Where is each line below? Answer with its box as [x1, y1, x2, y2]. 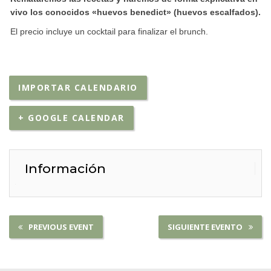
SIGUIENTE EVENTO [168, 221, 243, 232]
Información [25, 160, 106, 176]
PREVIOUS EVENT [28, 221, 94, 232]
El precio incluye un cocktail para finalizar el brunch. [10, 26, 208, 36]
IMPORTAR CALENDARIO [18, 81, 138, 93]
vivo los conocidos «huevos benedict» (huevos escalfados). [10, 7, 261, 17]
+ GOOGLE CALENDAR [18, 111, 125, 123]
